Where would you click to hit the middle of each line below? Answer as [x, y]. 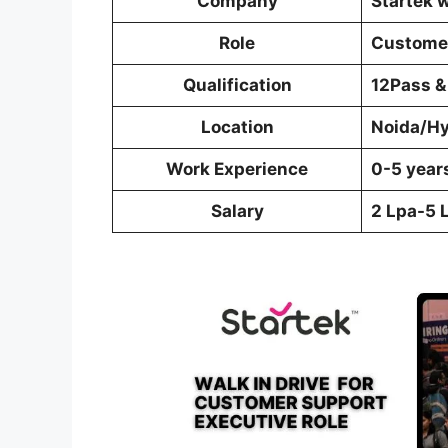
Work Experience [237, 169]
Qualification [237, 85]
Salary [237, 211]
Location [237, 127]
